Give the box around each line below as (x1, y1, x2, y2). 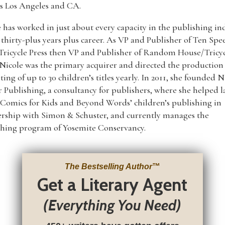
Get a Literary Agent (37, 173, 188, 195)
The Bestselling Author (64, 162, 152, 171)
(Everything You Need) (43, 196, 182, 214)
